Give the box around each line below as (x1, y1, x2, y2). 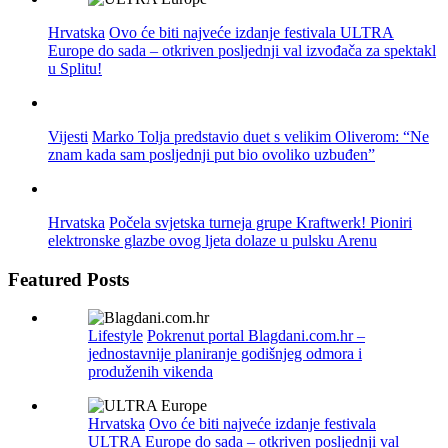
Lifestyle (88, 327, 143, 345)
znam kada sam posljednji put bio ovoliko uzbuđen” (48, 145, 375, 163)
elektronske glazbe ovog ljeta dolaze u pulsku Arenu (48, 231, 377, 249)
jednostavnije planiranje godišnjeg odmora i (88, 345, 362, 363)
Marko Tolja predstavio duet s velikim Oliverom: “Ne (92, 127, 429, 145)
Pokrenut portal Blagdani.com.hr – (147, 327, 365, 345)
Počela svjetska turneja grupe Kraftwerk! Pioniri (109, 213, 412, 231)
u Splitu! (48, 59, 102, 77)
